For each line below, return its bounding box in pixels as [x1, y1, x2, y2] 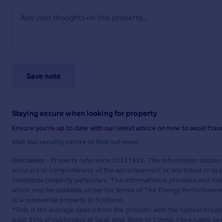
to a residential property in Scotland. [12, 196, 124, 205]
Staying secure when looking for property [12, 109, 157, 118]
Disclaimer [12, 156, 45, 165]
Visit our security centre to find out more [12, 138, 140, 147]
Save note [26, 71, 61, 81]
